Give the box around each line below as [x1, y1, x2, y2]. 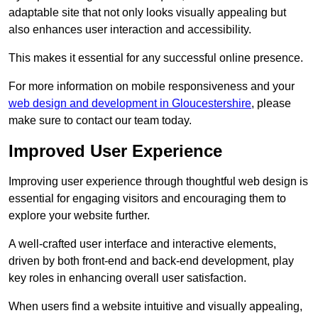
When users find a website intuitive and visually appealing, [9, 300, 302, 313]
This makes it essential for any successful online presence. [9, 52, 303, 65]
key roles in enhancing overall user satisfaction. [9, 272, 246, 285]
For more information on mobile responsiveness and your [9, 80, 295, 93]
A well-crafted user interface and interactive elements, [9, 238, 276, 251]
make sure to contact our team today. [9, 114, 192, 127]
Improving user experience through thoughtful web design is [9, 175, 308, 188]
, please [251, 97, 291, 110]
